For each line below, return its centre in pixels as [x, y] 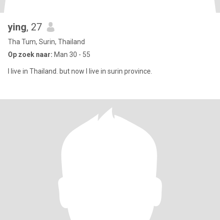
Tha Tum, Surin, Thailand [46, 42]
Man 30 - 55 [71, 55]
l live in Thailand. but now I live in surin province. [80, 71]
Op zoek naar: [30, 55]
